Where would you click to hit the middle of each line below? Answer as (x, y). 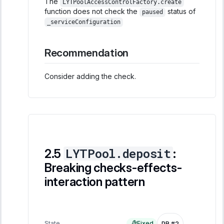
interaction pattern (95, 181)
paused (152, 12)
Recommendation (87, 53)
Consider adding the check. (90, 76)
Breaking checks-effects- (113, 167)
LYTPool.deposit (118, 153)
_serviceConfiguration (83, 22)
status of (180, 11)
